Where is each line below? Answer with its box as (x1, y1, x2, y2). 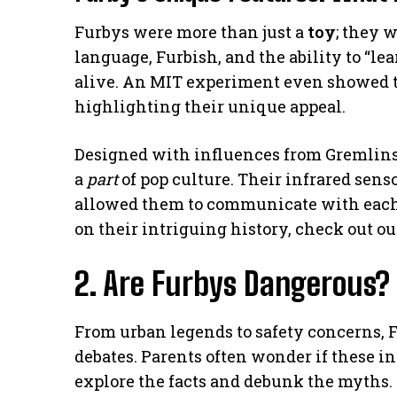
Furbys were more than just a (74, 20, 307, 43)
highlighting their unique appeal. (74, 95, 346, 117)
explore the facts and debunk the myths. (74, 370, 393, 392)
